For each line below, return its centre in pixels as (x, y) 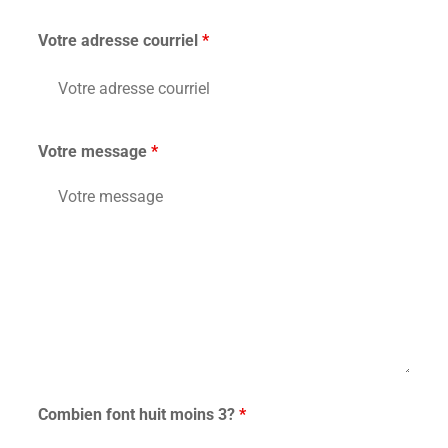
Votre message (94, 151)
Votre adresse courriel (120, 40)
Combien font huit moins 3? (138, 414)
